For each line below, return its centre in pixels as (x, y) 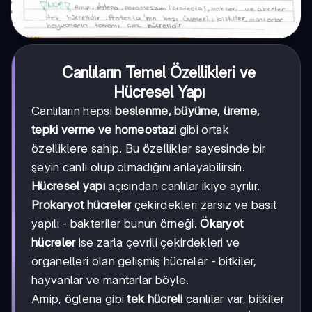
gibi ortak (203, 129)
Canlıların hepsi (73, 110)
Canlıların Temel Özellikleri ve (159, 72)
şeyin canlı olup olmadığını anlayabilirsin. (138, 167)
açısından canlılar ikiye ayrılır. (182, 186)
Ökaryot (222, 223)
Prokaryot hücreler (81, 204)
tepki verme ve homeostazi (104, 129)
